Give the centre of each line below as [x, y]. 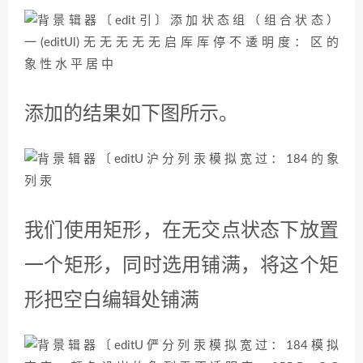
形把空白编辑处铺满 [112, 301]
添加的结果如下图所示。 [131, 115]
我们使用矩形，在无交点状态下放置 [181, 232]
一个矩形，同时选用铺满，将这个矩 [181, 267]
